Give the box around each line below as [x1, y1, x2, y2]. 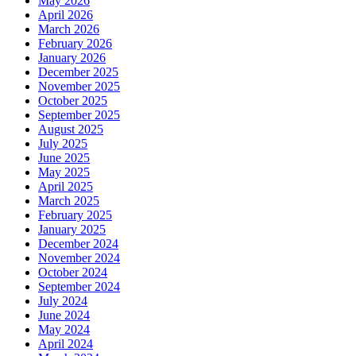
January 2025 [38, 222, 106, 237]
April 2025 [38, 180, 93, 194]
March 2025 [38, 194, 99, 208]
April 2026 [38, 8, 93, 22]
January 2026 [38, 51, 106, 65]
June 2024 [38, 308, 90, 323]
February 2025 [38, 208, 112, 222]
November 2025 [38, 79, 120, 94]
